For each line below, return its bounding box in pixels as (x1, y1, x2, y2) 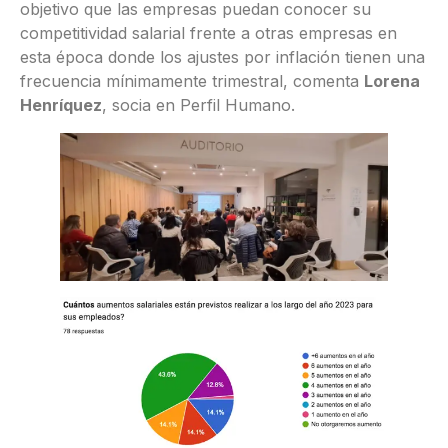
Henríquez (20, 95, 102, 116)
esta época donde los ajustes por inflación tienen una (20, 47, 425, 68)
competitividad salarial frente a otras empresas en (20, 23, 397, 44)
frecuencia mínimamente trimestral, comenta (20, 71, 364, 92)
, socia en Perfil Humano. (102, 95, 295, 116)
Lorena (364, 71, 420, 92)
